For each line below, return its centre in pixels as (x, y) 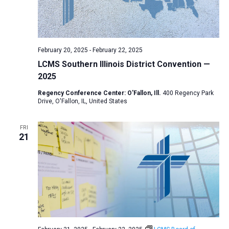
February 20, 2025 (63, 50)
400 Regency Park (188, 93)
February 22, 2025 (117, 50)
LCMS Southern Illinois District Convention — (124, 64)
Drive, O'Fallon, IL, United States (82, 101)
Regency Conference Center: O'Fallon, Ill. (100, 93)
